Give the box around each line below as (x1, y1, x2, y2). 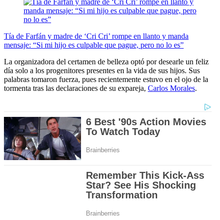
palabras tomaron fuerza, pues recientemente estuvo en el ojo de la (4, 75, 208, 84)
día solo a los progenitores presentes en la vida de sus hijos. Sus (4, 66, 200, 75)
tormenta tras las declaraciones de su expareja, (4, 84, 148, 93)
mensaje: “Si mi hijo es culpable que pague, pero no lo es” (4, 41, 184, 50)
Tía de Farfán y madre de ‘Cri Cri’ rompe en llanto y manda (4, 32, 189, 41)
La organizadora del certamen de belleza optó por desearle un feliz (4, 57, 209, 66)
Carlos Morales (148, 84, 195, 93)
